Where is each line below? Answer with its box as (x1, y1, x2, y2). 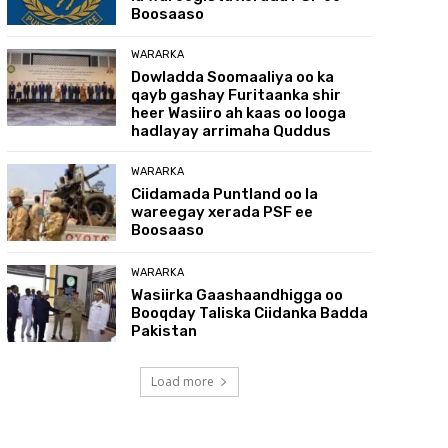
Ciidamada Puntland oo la (131, 184, 319, 203)
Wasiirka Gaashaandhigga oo (131, 285, 344, 304)
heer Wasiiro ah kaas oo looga (131, 104, 347, 123)
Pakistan (131, 321, 198, 340)
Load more (150, 372, 214, 390)
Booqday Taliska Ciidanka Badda (131, 303, 369, 322)
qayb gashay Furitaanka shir (131, 86, 342, 105)
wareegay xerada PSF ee (131, 202, 314, 221)
